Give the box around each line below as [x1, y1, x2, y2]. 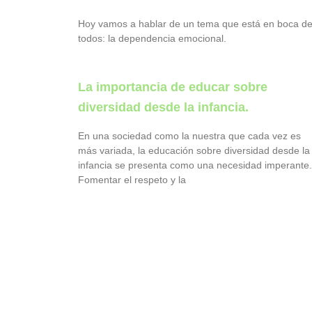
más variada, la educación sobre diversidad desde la [78, 145, 310, 157]
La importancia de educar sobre [78, 80, 267, 95]
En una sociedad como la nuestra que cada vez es [78, 130, 301, 142]
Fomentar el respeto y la [78, 174, 186, 186]
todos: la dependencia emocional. [78, 33, 226, 45]
